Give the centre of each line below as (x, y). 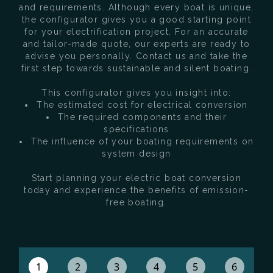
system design (136, 154)
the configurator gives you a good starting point (136, 20)
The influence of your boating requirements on (142, 142)
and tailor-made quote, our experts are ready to (136, 44)
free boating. (136, 203)
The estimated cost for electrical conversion (142, 105)
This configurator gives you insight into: (136, 93)
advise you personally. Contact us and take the (136, 56)
